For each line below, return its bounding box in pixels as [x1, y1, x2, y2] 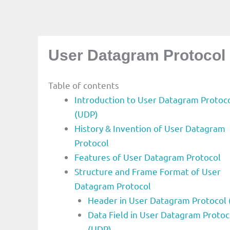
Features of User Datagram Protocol [74, 151, 221, 162]
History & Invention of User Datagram [74, 122, 225, 133]
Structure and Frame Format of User [74, 165, 221, 177]
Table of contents [48, 79, 119, 90]
